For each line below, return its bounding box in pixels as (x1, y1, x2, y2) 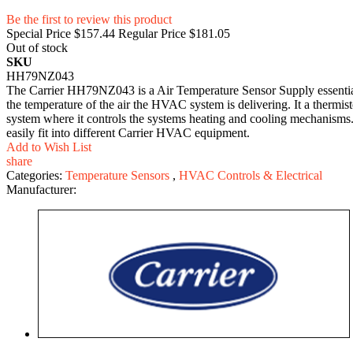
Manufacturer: (6, 182, 76, 196)
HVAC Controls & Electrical (179, 168, 322, 182)
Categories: (6, 168, 65, 182)
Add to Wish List (6, 139, 91, 154)
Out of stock (6, 40, 68, 54)
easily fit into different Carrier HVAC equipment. (6, 125, 250, 139)
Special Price (6, 26, 71, 40)
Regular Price (118, 26, 186, 40)
